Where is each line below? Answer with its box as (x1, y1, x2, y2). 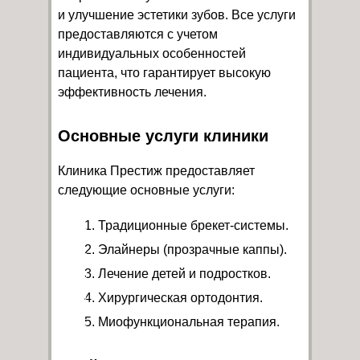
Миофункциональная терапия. (98, 314, 280, 329)
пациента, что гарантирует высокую (58, 65, 271, 80)
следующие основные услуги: (58, 182, 235, 197)
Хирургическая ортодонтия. (98, 290, 263, 305)
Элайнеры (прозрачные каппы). (98, 242, 287, 256)
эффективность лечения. (58, 84, 207, 99)
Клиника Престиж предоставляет (58, 163, 255, 178)
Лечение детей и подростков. (98, 266, 271, 280)
